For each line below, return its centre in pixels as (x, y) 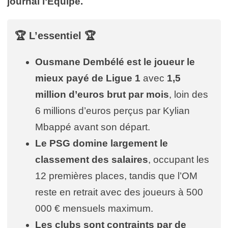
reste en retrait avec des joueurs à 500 (119, 192)
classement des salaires (92, 159)
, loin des (189, 94)
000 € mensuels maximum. (94, 208)
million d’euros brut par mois (102, 94)
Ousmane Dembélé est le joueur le (115, 62)
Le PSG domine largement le (102, 143)
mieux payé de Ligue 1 (88, 78)
